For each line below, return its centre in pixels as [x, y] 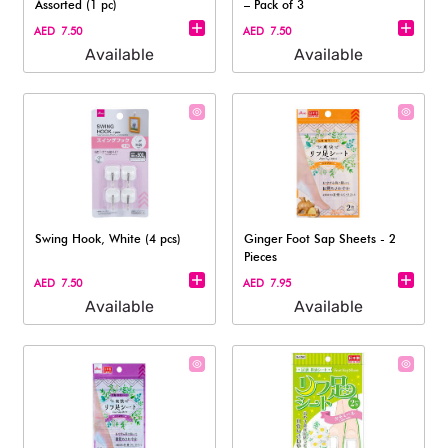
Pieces [261, 256]
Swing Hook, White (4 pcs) [108, 238]
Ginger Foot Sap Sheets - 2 [320, 238]
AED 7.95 [267, 283]
